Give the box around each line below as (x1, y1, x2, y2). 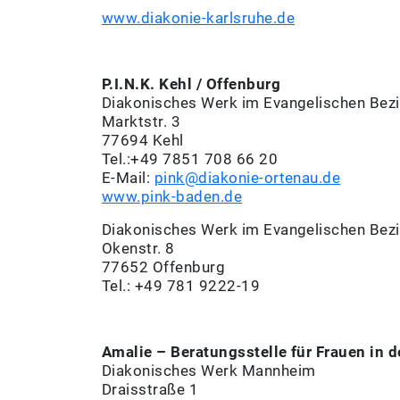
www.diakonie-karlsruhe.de (102, 10, 295, 27)
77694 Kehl (102, 132, 184, 149)
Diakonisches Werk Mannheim (102, 362, 316, 379)
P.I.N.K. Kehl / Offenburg (102, 76, 280, 93)
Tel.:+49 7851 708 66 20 (102, 151, 279, 168)
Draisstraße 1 (102, 381, 199, 398)
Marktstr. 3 (102, 113, 181, 130)
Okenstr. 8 (102, 240, 175, 257)
